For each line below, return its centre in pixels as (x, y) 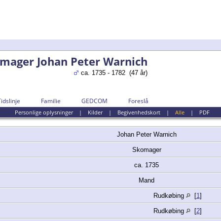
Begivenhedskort (139, 112)
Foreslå (138, 101)
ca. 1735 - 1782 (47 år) (113, 73)
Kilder (95, 112)
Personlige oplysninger (44, 112)
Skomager (147, 150)
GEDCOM (94, 101)
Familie (51, 101)
